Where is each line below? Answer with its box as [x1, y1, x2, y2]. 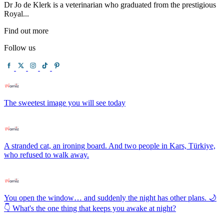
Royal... [4, 9, 29, 18]
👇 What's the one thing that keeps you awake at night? [4, 203, 176, 212]
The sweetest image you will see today [4, 98, 125, 107]
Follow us [4, 43, 35, 52]
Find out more [4, 26, 48, 35]
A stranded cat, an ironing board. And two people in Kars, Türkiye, [4, 141, 215, 150]
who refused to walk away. [4, 150, 89, 159]
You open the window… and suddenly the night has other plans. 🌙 [4, 193, 216, 202]
